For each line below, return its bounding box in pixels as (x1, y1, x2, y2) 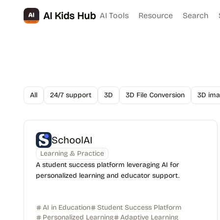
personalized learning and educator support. (36, 171, 179, 180)
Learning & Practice (40, 149, 104, 158)
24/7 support (50, 91, 91, 99)
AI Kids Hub (43, 10, 96, 22)
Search (183, 11, 209, 20)
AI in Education (43, 203, 90, 212)
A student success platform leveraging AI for (36, 161, 179, 169)
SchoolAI (52, 134, 92, 146)
